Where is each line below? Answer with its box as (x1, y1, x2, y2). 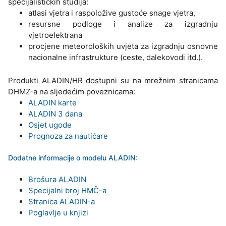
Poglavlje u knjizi (28, 208, 88, 218)
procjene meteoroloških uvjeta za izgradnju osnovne (28, 41, 218, 51)
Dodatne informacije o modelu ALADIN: (8, 153, 137, 162)
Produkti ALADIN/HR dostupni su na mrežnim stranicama (8, 76, 218, 86)
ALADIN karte (28, 98, 77, 108)
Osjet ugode (28, 120, 72, 130)
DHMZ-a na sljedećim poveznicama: (8, 87, 135, 97)
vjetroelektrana (28, 30, 82, 40)
